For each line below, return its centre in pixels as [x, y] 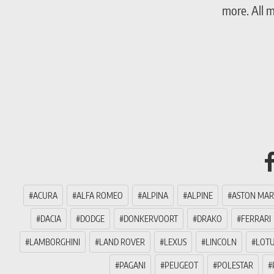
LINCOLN [221, 242]
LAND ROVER [122, 242]
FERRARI [256, 219]
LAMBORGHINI [55, 242]
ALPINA [155, 196]
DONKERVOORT [150, 219]
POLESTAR [235, 265]
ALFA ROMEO [100, 196]
